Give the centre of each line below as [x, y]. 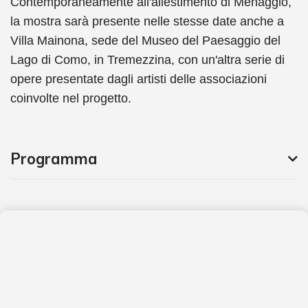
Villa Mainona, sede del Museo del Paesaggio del [145, 40]
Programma [54, 158]
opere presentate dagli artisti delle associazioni [139, 79]
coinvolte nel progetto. [71, 98]
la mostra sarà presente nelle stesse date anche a [147, 21]
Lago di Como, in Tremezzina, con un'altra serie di [147, 59]
